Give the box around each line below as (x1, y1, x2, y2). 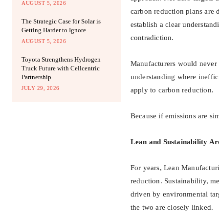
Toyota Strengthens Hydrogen (22, 56, 101, 64)
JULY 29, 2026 (22, 85, 60, 91)
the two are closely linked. (130, 203, 214, 212)
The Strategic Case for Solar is (22, 18, 101, 25)
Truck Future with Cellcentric (22, 65, 100, 72)
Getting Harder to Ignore (22, 26, 86, 34)
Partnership (22, 73, 51, 81)
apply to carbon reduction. (130, 86, 214, 94)
